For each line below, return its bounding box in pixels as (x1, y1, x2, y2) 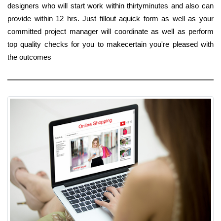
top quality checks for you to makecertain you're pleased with (7, 39, 214, 48)
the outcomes (7, 52, 51, 61)
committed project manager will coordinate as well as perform (7, 27, 214, 36)
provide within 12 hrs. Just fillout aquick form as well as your (7, 14, 214, 23)
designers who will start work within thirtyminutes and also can (7, 1, 214, 10)
